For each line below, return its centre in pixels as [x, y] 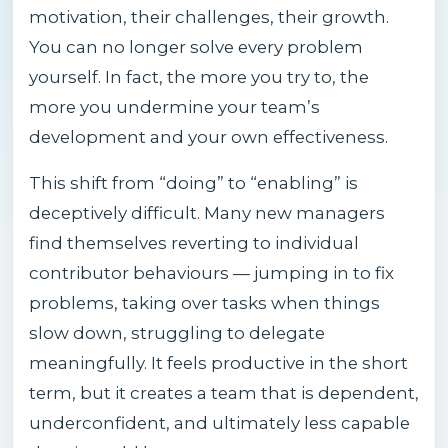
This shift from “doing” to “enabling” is [193, 182]
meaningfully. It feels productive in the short [218, 362]
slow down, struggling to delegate [177, 332]
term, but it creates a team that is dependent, [224, 392]
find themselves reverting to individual [194, 242]
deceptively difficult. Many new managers [207, 212]
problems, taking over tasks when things [204, 302]
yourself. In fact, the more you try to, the [199, 76]
